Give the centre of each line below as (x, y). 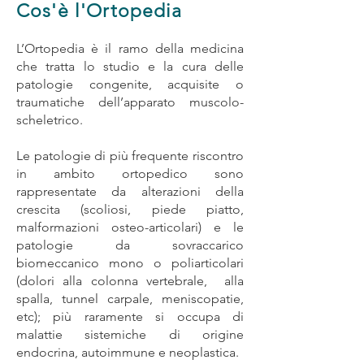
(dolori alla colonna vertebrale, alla (130, 281)
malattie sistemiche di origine (130, 334)
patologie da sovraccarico (130, 245)
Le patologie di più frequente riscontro (130, 156)
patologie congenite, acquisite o (130, 84)
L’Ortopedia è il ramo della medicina (130, 48)
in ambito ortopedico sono (130, 173)
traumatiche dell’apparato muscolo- (130, 102)
